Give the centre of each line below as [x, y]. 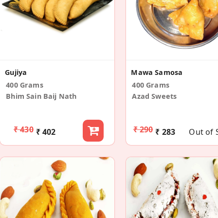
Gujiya [16, 73]
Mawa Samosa [157, 73]
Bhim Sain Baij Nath [41, 96]
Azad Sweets [154, 96]
